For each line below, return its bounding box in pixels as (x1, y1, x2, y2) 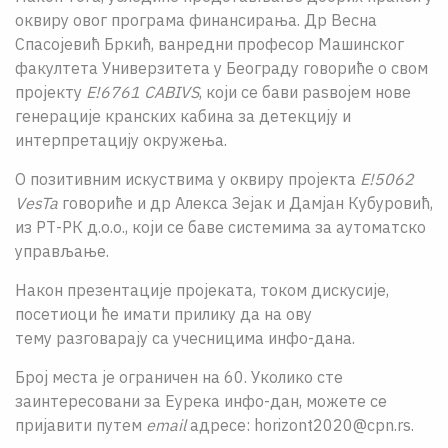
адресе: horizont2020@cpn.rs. (186, 415, 414, 435)
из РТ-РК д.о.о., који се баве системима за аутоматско (15, 217, 426, 237)
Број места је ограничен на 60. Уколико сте (15, 367, 343, 387)
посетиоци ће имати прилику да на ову (15, 304, 312, 324)
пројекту (15, 82, 86, 102)
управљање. (15, 241, 109, 261)
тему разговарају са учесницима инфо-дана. (15, 328, 359, 348)
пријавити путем (15, 415, 146, 435)
